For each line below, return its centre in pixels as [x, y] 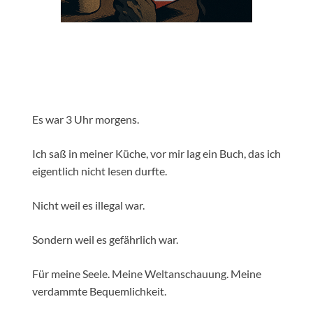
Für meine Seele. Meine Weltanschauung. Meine [147, 273]
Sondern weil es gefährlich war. [105, 239]
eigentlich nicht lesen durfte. [100, 170]
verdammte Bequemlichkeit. [99, 291]
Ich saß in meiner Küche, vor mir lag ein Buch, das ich [156, 153]
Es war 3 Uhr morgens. [86, 119]
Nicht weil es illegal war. [88, 205]
